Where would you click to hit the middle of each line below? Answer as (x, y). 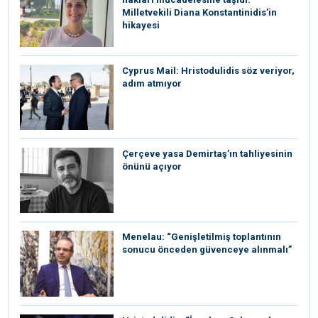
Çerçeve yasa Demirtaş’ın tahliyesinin (207, 154)
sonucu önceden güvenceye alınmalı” (207, 250)
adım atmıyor (152, 83)
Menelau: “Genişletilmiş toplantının (202, 237)
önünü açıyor (152, 167)
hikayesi (141, 26)
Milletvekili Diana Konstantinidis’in (199, 13)
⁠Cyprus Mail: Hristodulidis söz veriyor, (208, 70)
